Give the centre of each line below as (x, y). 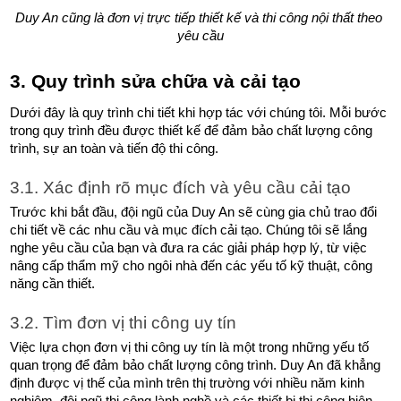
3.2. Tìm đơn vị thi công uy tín (124, 322)
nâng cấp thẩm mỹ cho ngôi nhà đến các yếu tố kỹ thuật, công (192, 265)
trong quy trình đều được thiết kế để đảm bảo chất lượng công (192, 130)
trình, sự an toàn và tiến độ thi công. (116, 148)
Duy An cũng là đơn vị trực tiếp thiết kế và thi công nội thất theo (199, 17)
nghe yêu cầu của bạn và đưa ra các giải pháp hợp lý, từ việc (189, 247)
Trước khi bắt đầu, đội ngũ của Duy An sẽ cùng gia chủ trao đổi (194, 212)
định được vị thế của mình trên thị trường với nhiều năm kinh (188, 383)
